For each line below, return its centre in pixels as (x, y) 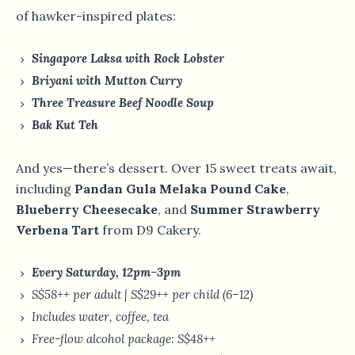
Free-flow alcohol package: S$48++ (124, 339)
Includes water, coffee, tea (100, 317)
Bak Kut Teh (65, 125)
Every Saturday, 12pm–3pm (106, 273)
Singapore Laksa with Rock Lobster (128, 59)
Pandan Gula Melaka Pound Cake (180, 189)
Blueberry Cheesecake (87, 210)
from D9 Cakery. (150, 230)
